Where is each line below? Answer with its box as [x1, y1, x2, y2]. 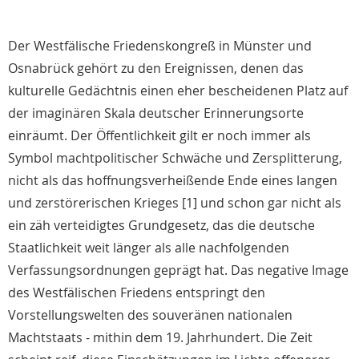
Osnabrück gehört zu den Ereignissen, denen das [8, 59, 304, 78]
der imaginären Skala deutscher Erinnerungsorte [8, 104, 304, 123]
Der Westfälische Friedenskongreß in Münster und [8, 37, 312, 55]
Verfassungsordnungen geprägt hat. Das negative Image [8, 261, 349, 280]
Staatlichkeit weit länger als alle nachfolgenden [8, 239, 289, 257]
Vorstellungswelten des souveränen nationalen [8, 306, 292, 325]
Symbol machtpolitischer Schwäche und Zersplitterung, [8, 149, 342, 167]
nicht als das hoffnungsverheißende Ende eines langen [8, 171, 337, 190]
